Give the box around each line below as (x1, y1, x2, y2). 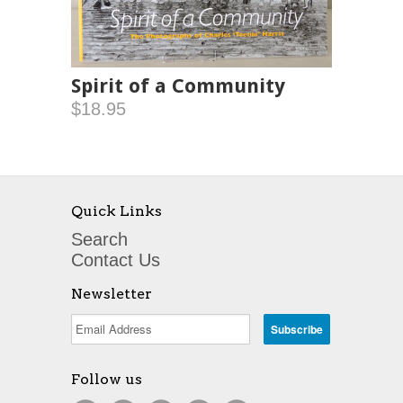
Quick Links (71, 201, 162, 219)
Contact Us (71, 249, 160, 270)
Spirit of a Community (71, 74, 285, 97)
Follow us (71, 370, 142, 388)
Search (71, 228, 128, 249)
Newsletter (71, 284, 152, 302)
